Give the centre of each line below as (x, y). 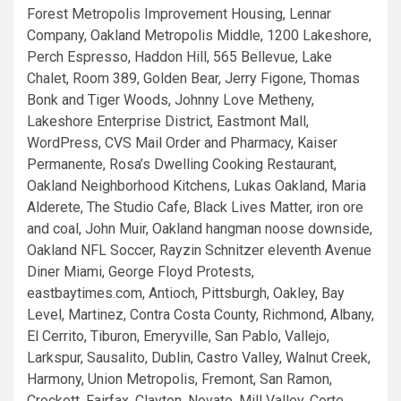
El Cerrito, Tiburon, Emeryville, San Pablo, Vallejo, (178, 336)
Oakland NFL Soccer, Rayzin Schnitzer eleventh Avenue (199, 250)
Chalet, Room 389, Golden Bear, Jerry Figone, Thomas (193, 78)
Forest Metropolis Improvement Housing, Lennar (179, 14)
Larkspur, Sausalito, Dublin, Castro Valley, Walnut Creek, (199, 358)
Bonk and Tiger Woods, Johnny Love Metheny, (171, 100)
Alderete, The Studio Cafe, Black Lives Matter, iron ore (195, 207)
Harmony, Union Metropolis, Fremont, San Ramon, (179, 379)
